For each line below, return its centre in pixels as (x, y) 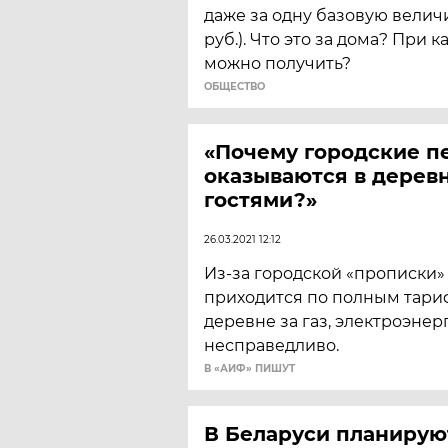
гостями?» (260, 200)
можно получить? (277, 63)
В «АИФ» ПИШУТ (249, 368)
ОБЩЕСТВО (234, 86)
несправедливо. (271, 345)
